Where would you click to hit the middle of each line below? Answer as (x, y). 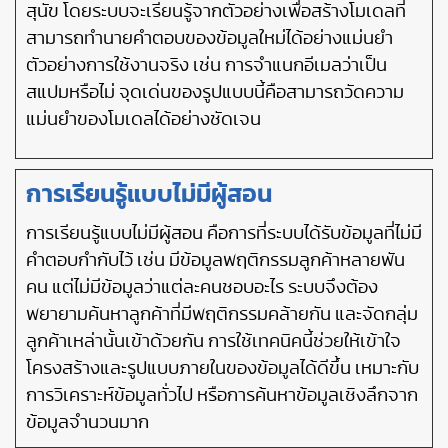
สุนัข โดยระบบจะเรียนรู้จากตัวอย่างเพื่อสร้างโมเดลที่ (216, 11)
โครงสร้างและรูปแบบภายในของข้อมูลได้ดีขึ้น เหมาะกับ (222, 368)
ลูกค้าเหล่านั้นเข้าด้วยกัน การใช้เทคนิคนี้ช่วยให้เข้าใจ (213, 341)
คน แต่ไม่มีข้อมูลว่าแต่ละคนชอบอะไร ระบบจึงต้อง (202, 287)
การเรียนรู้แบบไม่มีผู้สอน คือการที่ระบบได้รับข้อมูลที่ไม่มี (224, 233)
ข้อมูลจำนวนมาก (87, 422)
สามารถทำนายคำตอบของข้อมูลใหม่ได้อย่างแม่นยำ (209, 38)
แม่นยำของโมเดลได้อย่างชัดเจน (143, 119)
